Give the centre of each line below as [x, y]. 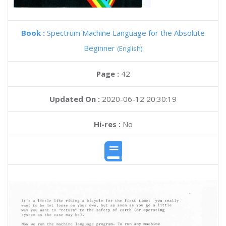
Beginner [100, 48]
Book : [34, 33]
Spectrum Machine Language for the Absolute [126, 33]
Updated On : [75, 99]
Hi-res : [107, 124]
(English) [130, 48]
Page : [108, 74]
